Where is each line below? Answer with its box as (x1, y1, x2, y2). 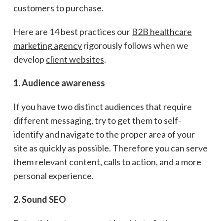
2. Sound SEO (13, 193, 66, 205)
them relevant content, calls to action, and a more (13, 156, 201, 167)
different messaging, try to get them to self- (13, 114, 181, 126)
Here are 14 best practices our (13, 26, 132, 37)
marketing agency (13, 39, 82, 51)
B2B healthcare (131, 26, 192, 37)
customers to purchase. (13, 2, 104, 13)
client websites (45, 53, 104, 65)
